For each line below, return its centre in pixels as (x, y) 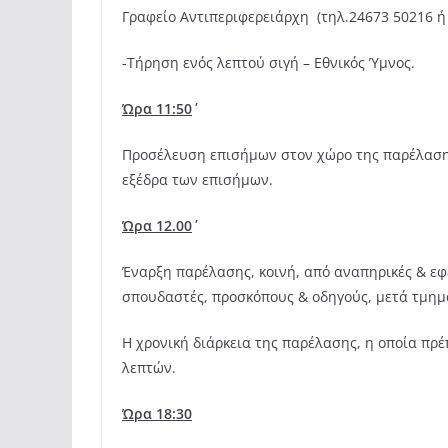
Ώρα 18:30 (157, 414)
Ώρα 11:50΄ (157, 109)
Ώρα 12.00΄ (157, 226)
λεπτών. (149, 368)
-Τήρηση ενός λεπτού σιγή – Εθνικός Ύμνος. (268, 63)
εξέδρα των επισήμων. (197, 180)
